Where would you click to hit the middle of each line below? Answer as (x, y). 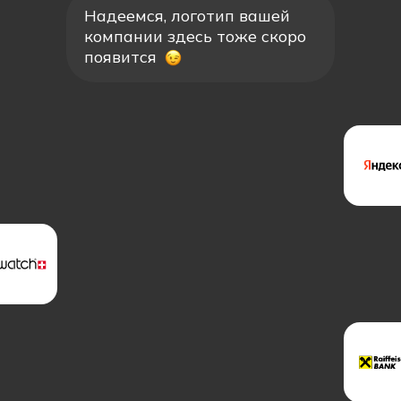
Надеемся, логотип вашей (187, 16)
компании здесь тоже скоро (195, 36)
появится (120, 57)
